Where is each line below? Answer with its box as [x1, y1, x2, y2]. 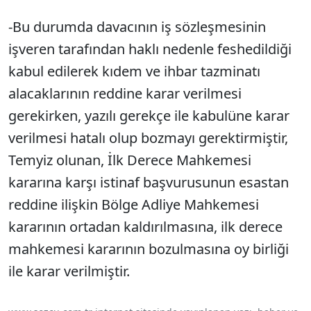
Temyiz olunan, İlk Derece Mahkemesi [8, 151, 251, 170]
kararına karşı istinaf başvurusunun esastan [8, 173, 289, 192]
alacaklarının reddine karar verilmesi [8, 84, 242, 103]
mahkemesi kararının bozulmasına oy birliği [8, 239, 289, 259]
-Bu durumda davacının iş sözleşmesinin [8, 17, 266, 37]
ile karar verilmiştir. [8, 262, 130, 281]
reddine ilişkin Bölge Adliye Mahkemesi [8, 195, 259, 215]
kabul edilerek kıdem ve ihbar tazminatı [8, 62, 260, 81]
